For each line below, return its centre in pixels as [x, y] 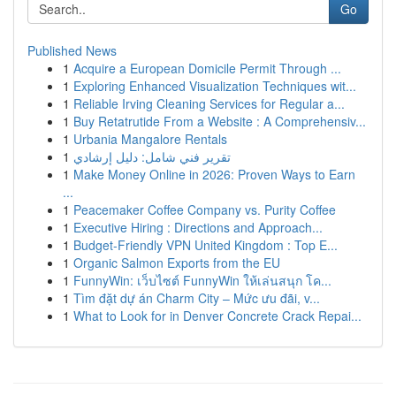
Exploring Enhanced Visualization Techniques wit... [215, 86]
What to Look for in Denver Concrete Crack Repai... [217, 316]
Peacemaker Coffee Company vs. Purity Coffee [205, 209]
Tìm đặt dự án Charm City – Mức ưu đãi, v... [197, 298]
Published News [72, 50]
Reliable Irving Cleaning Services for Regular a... [209, 103]
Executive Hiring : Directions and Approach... [198, 227]
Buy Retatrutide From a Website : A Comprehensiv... [220, 121]
